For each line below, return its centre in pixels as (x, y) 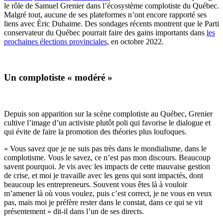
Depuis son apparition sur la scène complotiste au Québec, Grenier (108, 113)
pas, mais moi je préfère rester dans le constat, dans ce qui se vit (103, 202)
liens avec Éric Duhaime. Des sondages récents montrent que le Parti (111, 23)
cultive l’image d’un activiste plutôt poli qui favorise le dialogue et (107, 122)
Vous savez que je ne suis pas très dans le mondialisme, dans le (108, 148)
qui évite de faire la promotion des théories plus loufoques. (95, 131)
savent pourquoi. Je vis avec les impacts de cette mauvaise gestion (107, 166)
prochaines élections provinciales (56, 41)
